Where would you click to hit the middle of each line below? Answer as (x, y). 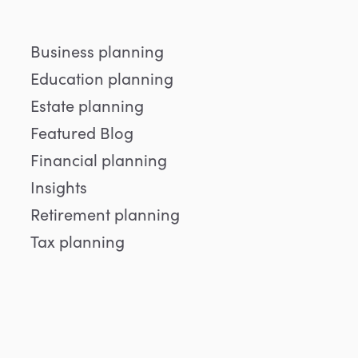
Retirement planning (105, 214)
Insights (58, 187)
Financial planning (98, 159)
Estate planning (87, 105)
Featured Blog (82, 132)
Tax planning (77, 241)
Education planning (101, 78)
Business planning (97, 51)
